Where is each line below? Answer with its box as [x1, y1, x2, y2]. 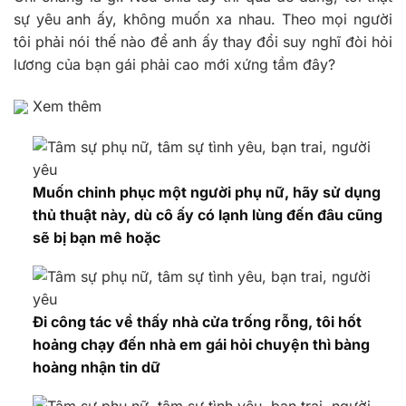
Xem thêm [28, 96, 101, 115]
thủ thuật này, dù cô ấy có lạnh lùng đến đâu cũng [32, 206, 382, 225]
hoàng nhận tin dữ [32, 357, 160, 376]
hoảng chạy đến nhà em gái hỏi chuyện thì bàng [32, 334, 370, 353]
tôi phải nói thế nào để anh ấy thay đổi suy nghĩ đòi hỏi [14, 32, 392, 51]
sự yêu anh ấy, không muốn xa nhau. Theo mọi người [14, 9, 392, 28]
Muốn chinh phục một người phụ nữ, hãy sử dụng [32, 183, 381, 202]
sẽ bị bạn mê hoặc [32, 228, 160, 247]
